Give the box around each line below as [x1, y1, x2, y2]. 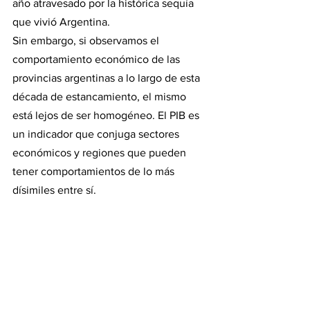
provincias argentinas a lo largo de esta [12, 72, 203, 84]
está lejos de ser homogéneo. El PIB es [12, 109, 202, 121]
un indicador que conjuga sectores [12, 128, 182, 140]
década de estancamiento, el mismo [12, 91, 189, 102]
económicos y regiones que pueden [12, 147, 189, 158]
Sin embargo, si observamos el [12, 35, 162, 46]
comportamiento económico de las [12, 53, 183, 65]
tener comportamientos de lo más [12, 165, 177, 177]
